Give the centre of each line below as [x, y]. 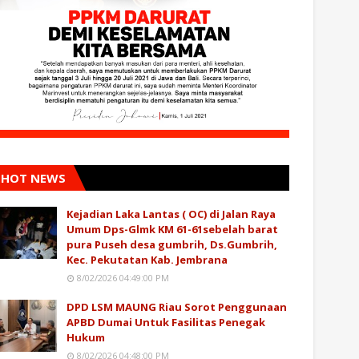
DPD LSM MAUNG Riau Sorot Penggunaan [177, 307]
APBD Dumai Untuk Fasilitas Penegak [166, 322]
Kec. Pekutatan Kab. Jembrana [147, 259]
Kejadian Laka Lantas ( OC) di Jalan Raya [171, 214]
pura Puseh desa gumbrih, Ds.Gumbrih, [172, 244]
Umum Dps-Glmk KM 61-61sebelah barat [172, 229]
